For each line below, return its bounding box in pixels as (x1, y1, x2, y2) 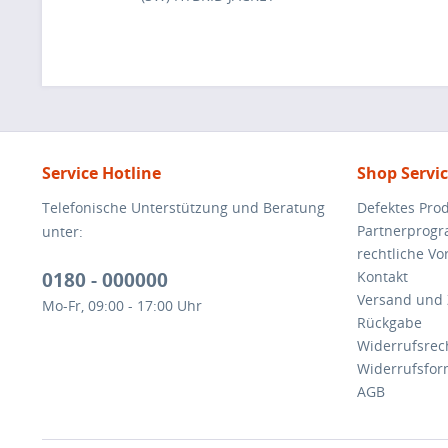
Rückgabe (357, 313, 422, 332)
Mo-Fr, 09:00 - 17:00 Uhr (42, 296, 202, 315)
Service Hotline (42, 162, 161, 184)
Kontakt (357, 267, 408, 286)
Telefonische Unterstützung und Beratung (42, 198, 325, 217)
